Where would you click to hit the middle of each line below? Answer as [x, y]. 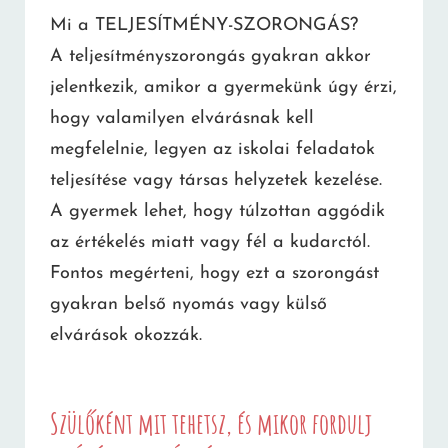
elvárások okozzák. [126, 335]
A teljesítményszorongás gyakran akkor [210, 56]
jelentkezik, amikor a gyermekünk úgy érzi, [223, 87]
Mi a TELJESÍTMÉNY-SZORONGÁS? [204, 25]
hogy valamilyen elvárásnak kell [182, 118]
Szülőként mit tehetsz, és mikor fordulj [211, 423]
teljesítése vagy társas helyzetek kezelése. [216, 180]
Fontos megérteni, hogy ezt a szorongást [214, 273]
